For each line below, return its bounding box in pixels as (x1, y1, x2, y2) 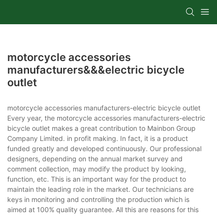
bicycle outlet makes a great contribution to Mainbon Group (7, 124, 196, 132)
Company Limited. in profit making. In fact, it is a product (7, 134, 188, 142)
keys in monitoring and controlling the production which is (7, 195, 189, 203)
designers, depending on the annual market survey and (7, 154, 183, 163)
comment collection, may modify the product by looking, (7, 164, 186, 173)
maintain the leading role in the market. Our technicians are (7, 185, 194, 193)
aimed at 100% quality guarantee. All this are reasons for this (7, 205, 199, 214)
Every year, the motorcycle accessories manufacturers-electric (7, 113, 205, 122)
